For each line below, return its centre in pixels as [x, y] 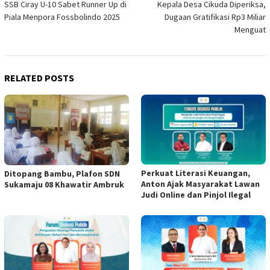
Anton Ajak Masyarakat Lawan [200, 184]
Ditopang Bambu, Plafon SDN [62, 174]
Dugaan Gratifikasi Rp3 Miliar [215, 17]
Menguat [250, 30]
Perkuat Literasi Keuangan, [196, 173]
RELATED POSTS [39, 78]
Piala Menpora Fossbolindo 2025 [62, 17]
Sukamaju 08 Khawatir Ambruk [64, 185]
